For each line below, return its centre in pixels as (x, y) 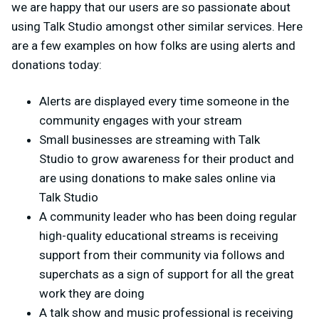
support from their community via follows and (162, 255)
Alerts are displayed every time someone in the (164, 101)
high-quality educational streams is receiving (159, 235)
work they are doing (92, 293)
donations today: (57, 64)
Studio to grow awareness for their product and (167, 158)
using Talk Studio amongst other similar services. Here (157, 26)
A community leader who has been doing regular (168, 216)
